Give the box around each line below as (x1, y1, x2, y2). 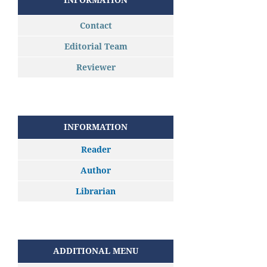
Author (80, 164, 111, 176)
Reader (80, 144, 111, 156)
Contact (79, 20, 112, 32)
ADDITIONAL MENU (53, 245, 138, 257)
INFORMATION (64, 121, 128, 133)
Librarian (76, 185, 116, 197)
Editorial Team (64, 41, 128, 52)
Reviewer (76, 61, 116, 73)
